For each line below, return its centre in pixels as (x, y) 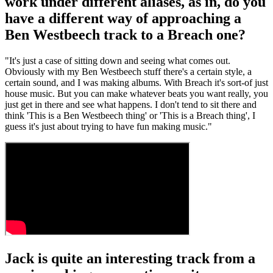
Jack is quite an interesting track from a (130, 258)
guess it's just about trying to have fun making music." (108, 126)
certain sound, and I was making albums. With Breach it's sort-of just (136, 82)
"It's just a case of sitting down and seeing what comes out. (118, 60)
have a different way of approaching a (123, 18)
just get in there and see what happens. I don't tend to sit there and (131, 104)
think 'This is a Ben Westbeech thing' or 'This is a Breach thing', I (130, 115)
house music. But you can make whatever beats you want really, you (136, 93)
